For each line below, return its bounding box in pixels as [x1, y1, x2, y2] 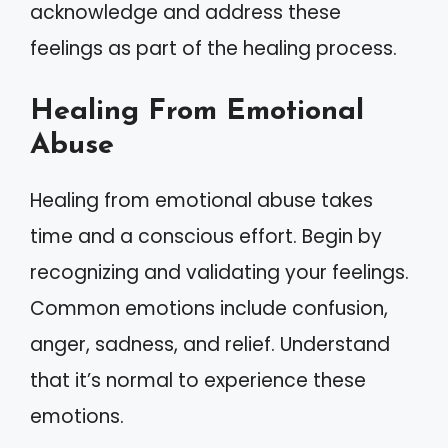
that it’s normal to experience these [30, 367, 366, 394]
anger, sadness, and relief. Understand [30, 331, 390, 358]
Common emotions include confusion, [30, 295, 388, 322]
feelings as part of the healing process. [30, 34, 397, 62]
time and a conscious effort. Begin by [30, 223, 382, 250]
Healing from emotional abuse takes [30, 187, 373, 214]
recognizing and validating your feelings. [30, 259, 409, 286]
